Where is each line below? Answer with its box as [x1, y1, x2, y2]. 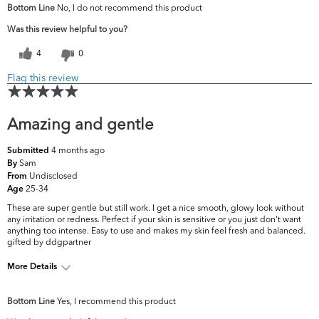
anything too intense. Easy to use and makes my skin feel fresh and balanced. [7, 225, 305, 236]
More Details [7, 263, 57, 272]
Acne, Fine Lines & [178, 286, 263, 298]
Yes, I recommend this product [55, 296, 176, 307]
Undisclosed [29, 170, 78, 182]
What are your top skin [7, 286, 117, 298]
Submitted [7, 147, 51, 156]
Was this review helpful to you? [7, 23, 127, 35]
